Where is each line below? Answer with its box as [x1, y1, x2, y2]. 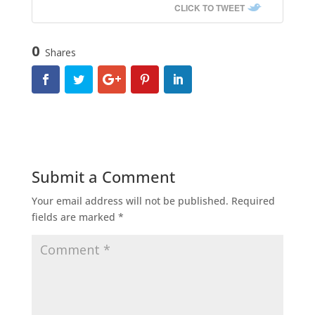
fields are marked [31, 210, 118, 224]
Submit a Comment [31, 166, 175, 188]
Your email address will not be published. [31, 194, 229, 208]
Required [231, 194, 275, 208]
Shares [44, 45, 76, 59]
